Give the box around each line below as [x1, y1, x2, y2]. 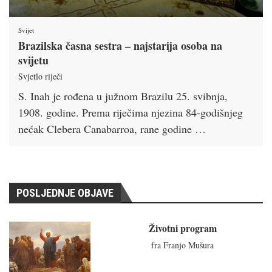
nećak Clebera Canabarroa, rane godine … [18, 121, 206, 137]
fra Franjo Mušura [151, 239, 214, 251]
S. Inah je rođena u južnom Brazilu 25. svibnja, [18, 89, 228, 104]
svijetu [18, 52, 49, 69]
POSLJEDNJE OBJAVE [16, 186, 114, 200]
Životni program [148, 221, 217, 236]
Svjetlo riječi [18, 70, 63, 83]
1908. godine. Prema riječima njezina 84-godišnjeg [18, 105, 243, 120]
